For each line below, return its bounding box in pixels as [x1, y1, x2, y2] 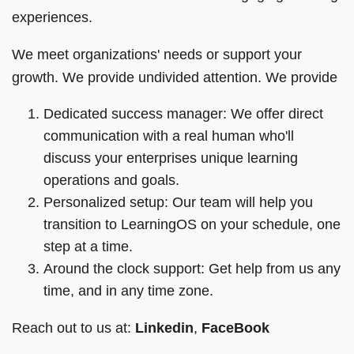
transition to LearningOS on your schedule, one [43, 216, 341, 232]
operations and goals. [43, 171, 183, 188]
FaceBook [201, 319, 269, 336]
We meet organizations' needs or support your [12, 46, 302, 62]
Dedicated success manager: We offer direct [43, 105, 323, 122]
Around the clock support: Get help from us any [43, 260, 341, 277]
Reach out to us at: [12, 319, 131, 336]
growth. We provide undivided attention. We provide [12, 69, 341, 85]
